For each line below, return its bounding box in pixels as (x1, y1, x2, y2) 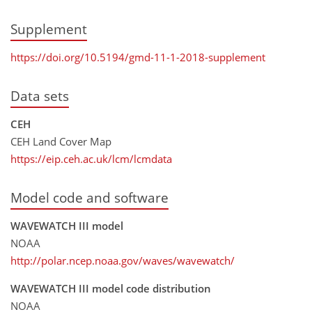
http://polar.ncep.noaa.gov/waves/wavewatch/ (10, 253, 235, 268)
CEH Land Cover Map (10, 134, 111, 148)
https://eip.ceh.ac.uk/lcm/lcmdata (10, 152, 172, 166)
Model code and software (10, 189, 169, 206)
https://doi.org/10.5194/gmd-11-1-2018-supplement (10, 49, 265, 64)
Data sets (10, 86, 69, 104)
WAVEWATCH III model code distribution (10, 281, 211, 296)
